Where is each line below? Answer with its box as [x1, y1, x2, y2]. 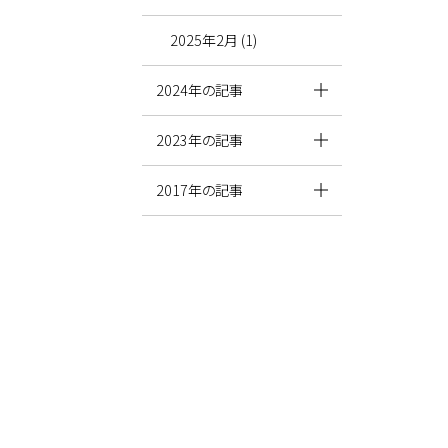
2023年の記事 [156, 129, 244, 150]
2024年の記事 [156, 79, 244, 100]
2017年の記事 [156, 179, 244, 200]
